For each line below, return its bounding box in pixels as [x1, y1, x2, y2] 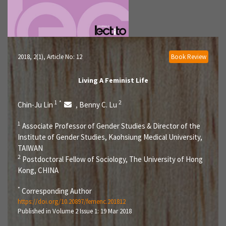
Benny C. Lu [79, 99, 119, 109]
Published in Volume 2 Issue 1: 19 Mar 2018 [18, 206, 132, 215]
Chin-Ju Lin [18, 99, 54, 109]
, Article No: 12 [43, 52, 82, 61]
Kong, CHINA [18, 165, 59, 175]
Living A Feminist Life [78, 75, 148, 85]
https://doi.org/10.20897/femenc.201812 [18, 197, 126, 206]
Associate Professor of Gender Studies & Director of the [21, 121, 200, 131]
